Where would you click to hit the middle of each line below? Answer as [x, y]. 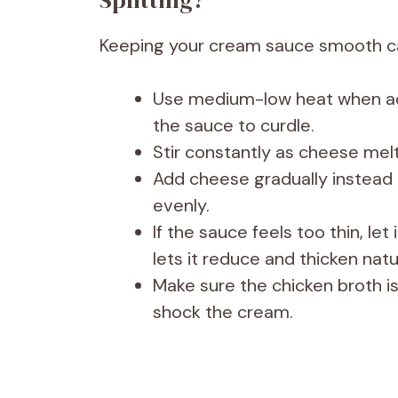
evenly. [181, 206]
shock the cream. [223, 312]
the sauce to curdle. [234, 126]
